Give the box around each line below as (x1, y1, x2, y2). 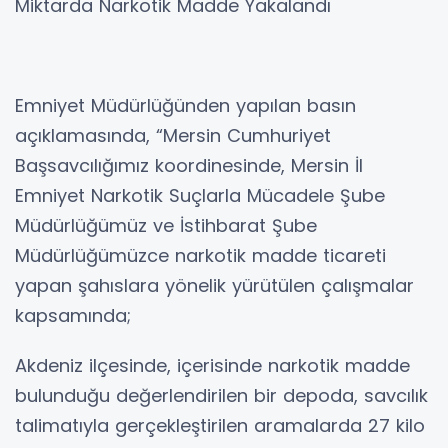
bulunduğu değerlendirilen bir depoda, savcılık (15, 383, 428, 409)
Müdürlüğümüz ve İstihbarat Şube (15, 213, 317, 239)
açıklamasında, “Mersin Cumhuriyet (15, 123, 331, 149)
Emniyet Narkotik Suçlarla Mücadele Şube (15, 183, 385, 209)
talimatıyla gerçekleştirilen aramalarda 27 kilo (15, 413, 425, 439)
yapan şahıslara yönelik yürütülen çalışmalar (15, 273, 414, 299)
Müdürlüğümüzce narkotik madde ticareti (15, 243, 386, 269)
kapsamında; (15, 303, 131, 329)
